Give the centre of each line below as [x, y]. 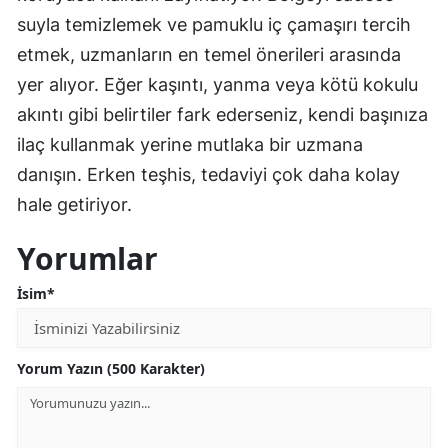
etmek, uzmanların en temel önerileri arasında [209, 54]
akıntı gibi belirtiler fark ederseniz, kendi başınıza [222, 114]
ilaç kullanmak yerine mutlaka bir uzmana [190, 144]
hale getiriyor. [74, 204]
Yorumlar [87, 258]
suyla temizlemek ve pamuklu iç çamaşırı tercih [214, 24]
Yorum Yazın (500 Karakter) [111, 368]
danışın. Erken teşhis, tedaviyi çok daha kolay [208, 174]
